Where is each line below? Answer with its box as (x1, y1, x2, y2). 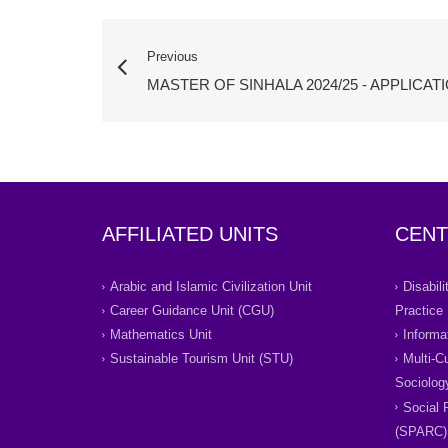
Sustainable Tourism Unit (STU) (110, 351, 293, 367)
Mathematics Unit (110, 327, 212, 343)
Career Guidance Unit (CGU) (110, 303, 274, 319)
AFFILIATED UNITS (102, 223, 278, 246)
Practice (394, 303, 443, 319)
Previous (147, 49, 198, 65)
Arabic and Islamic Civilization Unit (110, 279, 312, 295)
